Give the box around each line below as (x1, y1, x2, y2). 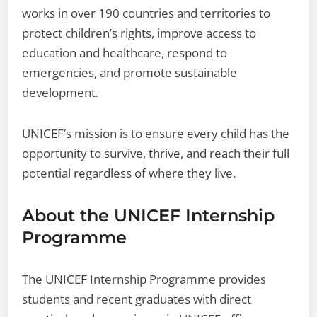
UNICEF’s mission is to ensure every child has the (22, 125, 290, 142)
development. (22, 83, 99, 100)
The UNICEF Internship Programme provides (22, 270, 267, 287)
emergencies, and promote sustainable (22, 64, 238, 81)
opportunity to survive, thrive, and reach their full (22, 144, 290, 161)
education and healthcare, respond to (22, 44, 228, 61)
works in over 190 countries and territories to (22, 4, 271, 21)
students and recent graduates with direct (22, 290, 252, 307)
